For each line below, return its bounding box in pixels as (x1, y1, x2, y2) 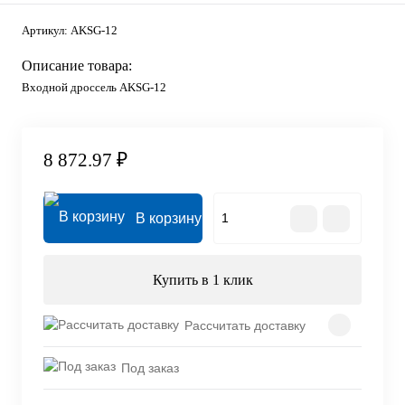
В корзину (136, 211, 202, 227)
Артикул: (22, 24, 71, 38)
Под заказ (121, 360, 179, 375)
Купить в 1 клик (152, 272, 253, 288)
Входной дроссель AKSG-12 (22, 80, 166, 95)
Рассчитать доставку (184, 317, 306, 333)
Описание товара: (22, 58, 132, 74)
